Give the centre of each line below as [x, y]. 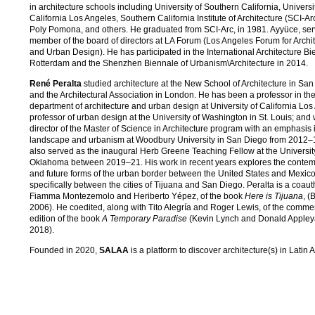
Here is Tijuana [274, 196]
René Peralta [56, 83]
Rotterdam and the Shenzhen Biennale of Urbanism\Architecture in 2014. [169, 63]
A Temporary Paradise [144, 218]
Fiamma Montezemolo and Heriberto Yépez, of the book [137, 196]
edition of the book [66, 218]
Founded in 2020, [63, 250]
